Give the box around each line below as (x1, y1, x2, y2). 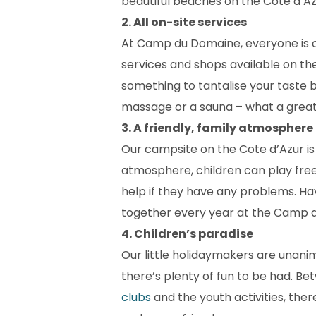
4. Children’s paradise (121, 226, 253, 243)
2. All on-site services (121, 14, 247, 31)
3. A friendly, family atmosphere (121, 120, 313, 137)
